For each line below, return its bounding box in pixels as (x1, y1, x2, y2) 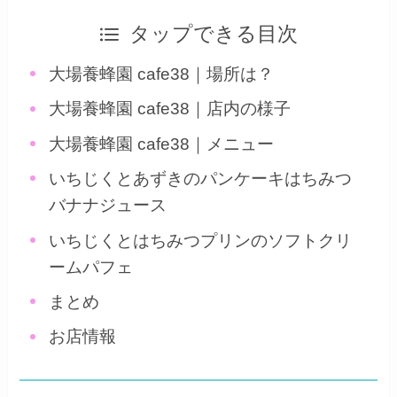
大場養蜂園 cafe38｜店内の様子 (49, 99, 292, 119)
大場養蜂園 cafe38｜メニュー (49, 134, 275, 153)
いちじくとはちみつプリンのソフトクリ (49, 230, 353, 250)
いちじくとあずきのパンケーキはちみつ (49, 169, 353, 189)
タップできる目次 (129, 23, 299, 46)
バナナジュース (49, 196, 167, 215)
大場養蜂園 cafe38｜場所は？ (49, 65, 275, 83)
